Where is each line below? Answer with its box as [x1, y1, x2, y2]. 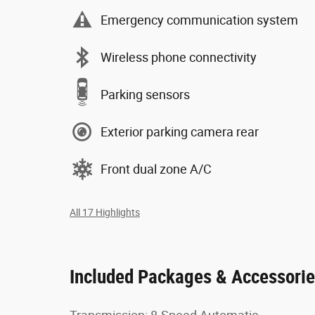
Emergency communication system [101, 12, 298, 27]
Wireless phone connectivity [101, 49, 257, 65]
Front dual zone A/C [101, 161, 212, 176]
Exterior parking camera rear [101, 124, 259, 139]
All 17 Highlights [70, 207, 140, 218]
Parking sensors [101, 86, 190, 102]
